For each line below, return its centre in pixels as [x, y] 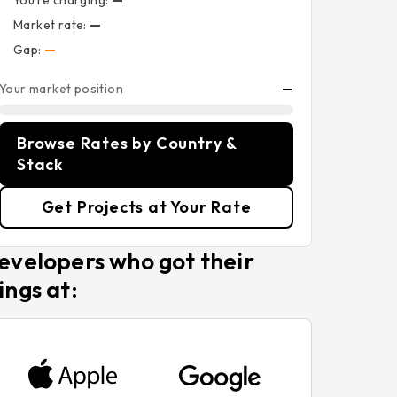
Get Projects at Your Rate [146, 207]
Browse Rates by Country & [128, 143]
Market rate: [52, 25]
